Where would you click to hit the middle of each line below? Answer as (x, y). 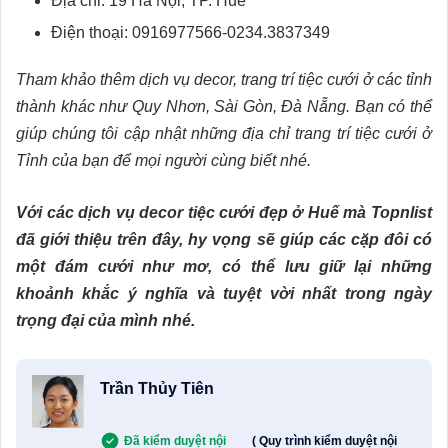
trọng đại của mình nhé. (105, 321)
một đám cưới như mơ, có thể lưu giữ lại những (224, 267)
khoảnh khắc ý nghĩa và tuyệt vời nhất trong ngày (224, 294)
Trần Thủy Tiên (156, 389)
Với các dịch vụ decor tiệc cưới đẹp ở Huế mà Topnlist (224, 213)
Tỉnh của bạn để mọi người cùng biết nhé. (163, 161)
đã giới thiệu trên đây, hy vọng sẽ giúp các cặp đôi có (224, 240)
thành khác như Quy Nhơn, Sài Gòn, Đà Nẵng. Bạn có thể (224, 107)
